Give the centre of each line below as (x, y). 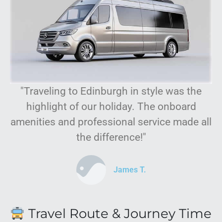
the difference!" (111, 138)
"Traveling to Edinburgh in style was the (111, 91)
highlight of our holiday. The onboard (111, 107)
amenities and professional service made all (111, 122)
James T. (130, 170)
